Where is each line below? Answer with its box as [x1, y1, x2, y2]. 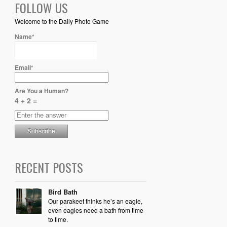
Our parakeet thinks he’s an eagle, [48, 197, 142, 206]
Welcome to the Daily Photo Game [14, 17, 109, 26]
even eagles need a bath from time [48, 206, 143, 215]
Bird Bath [48, 187, 78, 197]
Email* [14, 63, 33, 72]
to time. [48, 215, 68, 224]
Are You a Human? [14, 86, 68, 96]
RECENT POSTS [14, 158, 83, 177]
